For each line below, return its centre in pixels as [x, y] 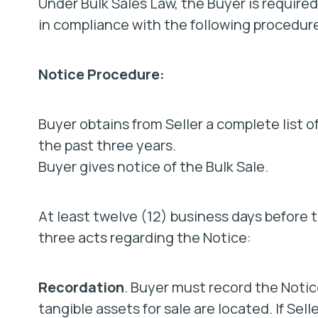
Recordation [81, 287]
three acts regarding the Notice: [144, 237]
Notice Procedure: [101, 74]
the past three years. [107, 145]
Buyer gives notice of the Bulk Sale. [153, 166]
